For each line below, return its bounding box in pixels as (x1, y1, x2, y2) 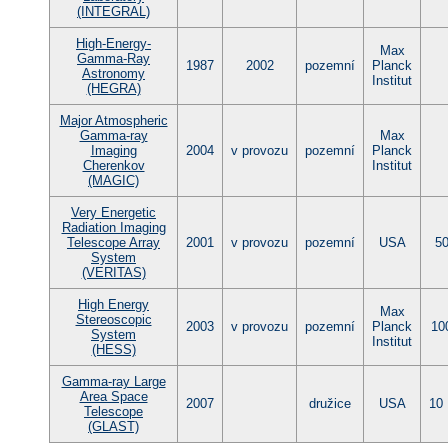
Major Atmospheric (59, 112, 168, 128)
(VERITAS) (81, 264, 146, 280)
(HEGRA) (86, 80, 141, 96)
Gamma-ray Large (61, 373, 166, 389)
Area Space (79, 388, 148, 404)
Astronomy (82, 65, 145, 81)
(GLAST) (88, 418, 139, 434)
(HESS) (91, 341, 136, 357)
